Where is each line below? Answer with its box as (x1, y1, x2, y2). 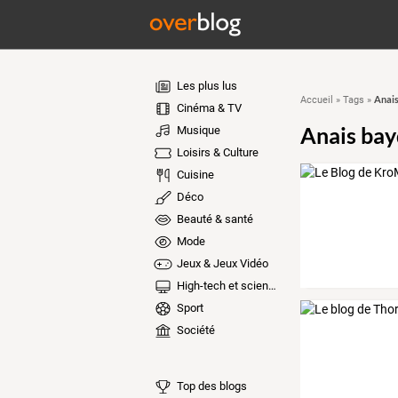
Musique (173, 123, 220, 137)
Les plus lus (173, 79, 237, 92)
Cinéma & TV (173, 101, 242, 115)
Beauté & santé (173, 212, 253, 226)
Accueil (299, 94, 333, 106)
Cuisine (173, 168, 214, 181)
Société (173, 323, 215, 337)
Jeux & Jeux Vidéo (173, 257, 268, 270)
